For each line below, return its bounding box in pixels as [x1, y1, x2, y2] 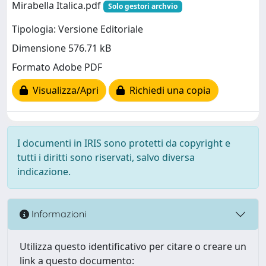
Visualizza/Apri [28, 84, 99, 97]
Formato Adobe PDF [12, 61, 102, 74]
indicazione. [17, 164, 71, 178]
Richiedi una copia [125, 84, 211, 97]
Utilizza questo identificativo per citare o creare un [20, 239, 246, 253]
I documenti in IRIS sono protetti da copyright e [17, 136, 230, 150]
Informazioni [29, 208, 86, 220]
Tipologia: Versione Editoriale [12, 23, 143, 36]
